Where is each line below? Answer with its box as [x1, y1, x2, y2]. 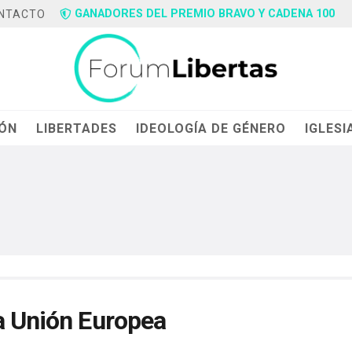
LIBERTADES [36, 120, 118, 136]
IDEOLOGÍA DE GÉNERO [136, 120, 287, 136]
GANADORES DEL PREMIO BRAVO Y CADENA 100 [75, 7, 335, 20]
